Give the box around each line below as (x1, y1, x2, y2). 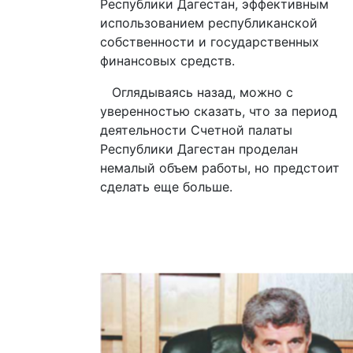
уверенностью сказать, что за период (100, 102, 337, 119)
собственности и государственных (100, 33, 319, 50)
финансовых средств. (100, 52, 235, 69)
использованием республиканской (100, 14, 318, 31)
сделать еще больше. (100, 178, 232, 195)
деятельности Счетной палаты (100, 121, 292, 138)
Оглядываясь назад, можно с (100, 84, 293, 100)
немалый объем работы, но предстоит (100, 159, 340, 176)
